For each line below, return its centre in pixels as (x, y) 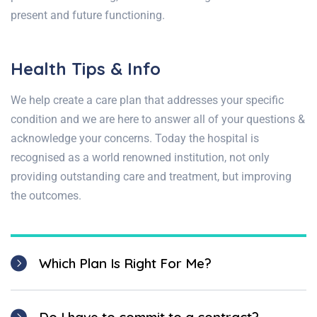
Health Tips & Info (86, 69)
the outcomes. (46, 196)
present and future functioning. (89, 16)
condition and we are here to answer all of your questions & (158, 120)
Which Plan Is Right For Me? (125, 264)
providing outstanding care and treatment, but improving (151, 177)
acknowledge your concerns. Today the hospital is (135, 139)
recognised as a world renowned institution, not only (140, 158)
